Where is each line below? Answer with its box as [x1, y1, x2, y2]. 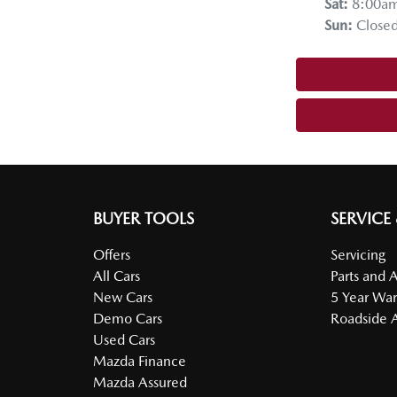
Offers [92, 245, 130, 263]
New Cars [92, 288, 152, 306]
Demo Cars [92, 309, 162, 327]
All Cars [92, 267, 140, 284]
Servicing [331, 245, 386, 263]
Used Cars [92, 331, 155, 348]
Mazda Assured [92, 373, 187, 391]
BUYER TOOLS [92, 208, 194, 228]
